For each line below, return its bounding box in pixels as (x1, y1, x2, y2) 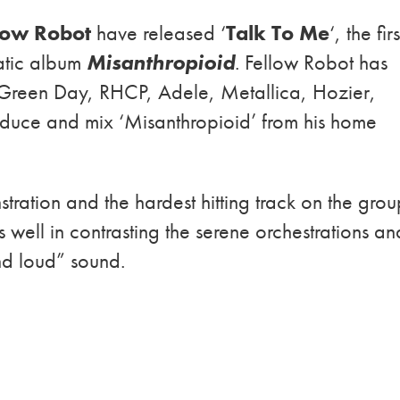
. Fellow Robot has (235, 47, 388, 76)
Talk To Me (226, 18, 330, 46)
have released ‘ (91, 18, 227, 46)
